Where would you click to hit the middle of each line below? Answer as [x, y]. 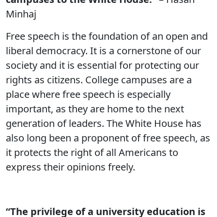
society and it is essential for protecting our [102, 65]
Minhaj [21, 14]
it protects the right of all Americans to [92, 152]
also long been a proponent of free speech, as [108, 138]
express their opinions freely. [70, 167]
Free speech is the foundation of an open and [107, 36]
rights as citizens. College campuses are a [99, 80]
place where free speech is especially [88, 94]
